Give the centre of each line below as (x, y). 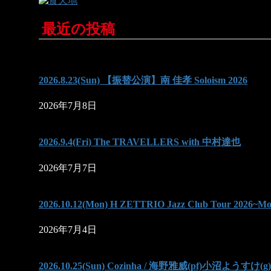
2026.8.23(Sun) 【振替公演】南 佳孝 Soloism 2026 (143, 80)
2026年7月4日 (68, 230)
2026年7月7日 (68, 168)
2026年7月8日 (68, 106)
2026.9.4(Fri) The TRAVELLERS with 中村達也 (140, 142)
